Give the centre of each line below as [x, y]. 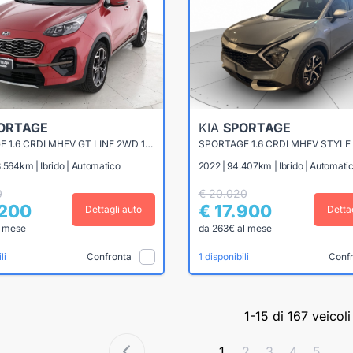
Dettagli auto [113, 210]
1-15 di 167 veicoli [298, 316]
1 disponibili [223, 257]
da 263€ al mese [235, 229]
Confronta [109, 256]
